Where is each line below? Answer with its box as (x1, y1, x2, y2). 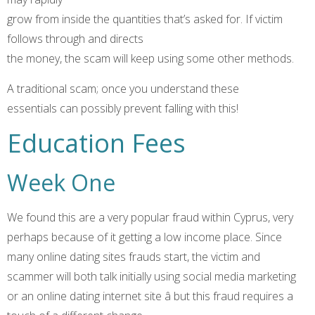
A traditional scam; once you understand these (7, 80, 239, 96)
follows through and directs (7, 31, 143, 47)
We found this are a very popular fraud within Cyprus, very (7, 209, 293, 225)
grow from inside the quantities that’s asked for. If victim (7, 11, 283, 27)
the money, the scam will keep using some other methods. (7, 51, 294, 67)
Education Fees (7, 125, 186, 160)
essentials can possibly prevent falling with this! (7, 100, 238, 116)
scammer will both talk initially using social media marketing (7, 268, 296, 284)
